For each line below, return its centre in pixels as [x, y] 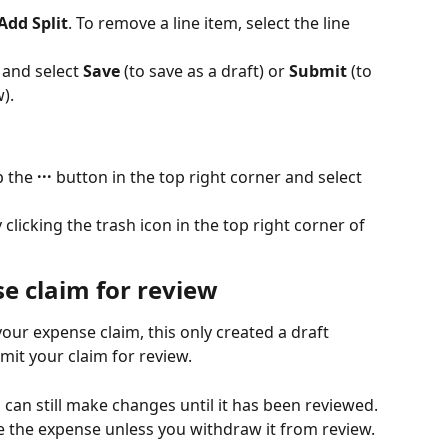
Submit [318, 71]
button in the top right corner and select [209, 177]
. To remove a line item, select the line [211, 23]
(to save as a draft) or [204, 71]
